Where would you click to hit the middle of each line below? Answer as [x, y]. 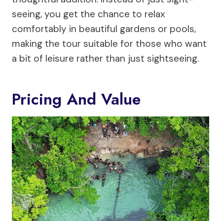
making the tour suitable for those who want [109, 44]
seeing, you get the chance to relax [88, 14]
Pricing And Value [76, 99]
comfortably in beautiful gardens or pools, [104, 29]
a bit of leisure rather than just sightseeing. [105, 59]
